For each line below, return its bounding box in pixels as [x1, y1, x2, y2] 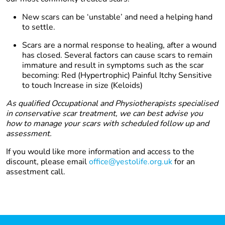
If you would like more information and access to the [6, 146, 194, 158]
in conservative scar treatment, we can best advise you [6, 108, 203, 120]
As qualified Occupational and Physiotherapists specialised [6, 98, 218, 109]
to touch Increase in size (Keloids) [22, 80, 143, 91]
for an [172, 156, 195, 168]
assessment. [6, 128, 52, 140]
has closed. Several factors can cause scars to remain [22, 50, 212, 61]
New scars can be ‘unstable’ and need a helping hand [22, 12, 212, 23]
